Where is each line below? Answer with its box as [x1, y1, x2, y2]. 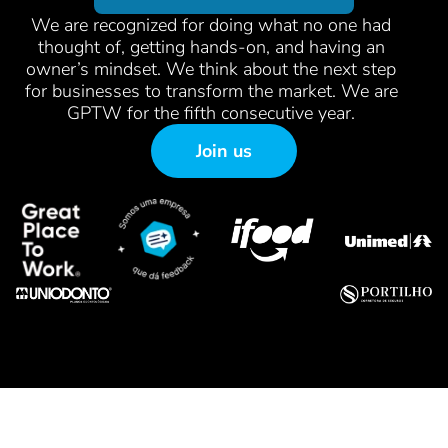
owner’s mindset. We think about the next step [26, 56, 396, 81]
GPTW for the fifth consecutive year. [67, 100, 355, 125]
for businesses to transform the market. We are [24, 78, 398, 103]
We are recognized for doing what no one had [31, 12, 391, 37]
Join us [196, 138, 252, 163]
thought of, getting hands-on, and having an [37, 34, 385, 59]
